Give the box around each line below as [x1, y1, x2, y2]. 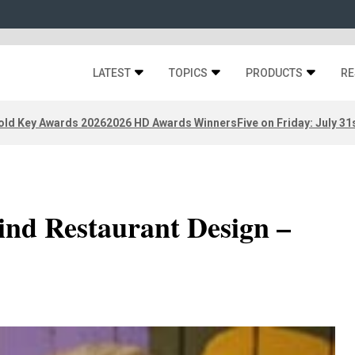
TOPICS [169, 67, 208, 79]
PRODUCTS [246, 67, 303, 79]
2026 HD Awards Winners [106, 116, 237, 129]
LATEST [93, 67, 131, 79]
